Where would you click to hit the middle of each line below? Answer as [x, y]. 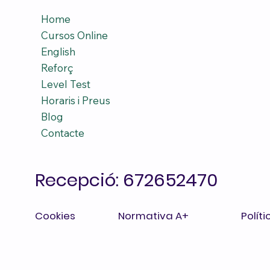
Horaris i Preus [75, 100]
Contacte [62, 133]
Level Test [65, 84]
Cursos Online [74, 35]
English [58, 51]
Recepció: [79, 180]
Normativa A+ [153, 216]
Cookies [55, 216]
